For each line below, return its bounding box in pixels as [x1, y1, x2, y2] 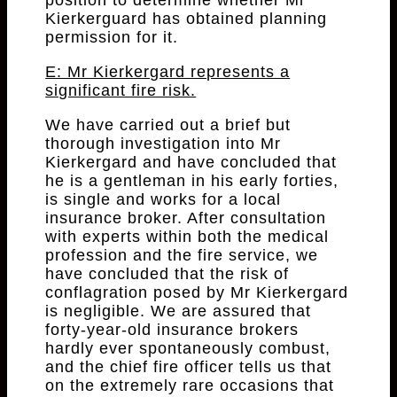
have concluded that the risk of [45, 265, 290, 284]
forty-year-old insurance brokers [45, 321, 300, 339]
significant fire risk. [45, 82, 197, 100]
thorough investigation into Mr [45, 135, 282, 153]
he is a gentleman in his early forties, [45, 172, 339, 191]
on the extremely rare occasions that [45, 377, 335, 395]
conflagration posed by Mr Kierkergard [45, 284, 349, 302]
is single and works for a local [45, 191, 282, 209]
